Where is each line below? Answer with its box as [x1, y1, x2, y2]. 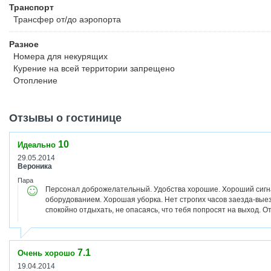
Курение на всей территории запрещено [13, 64, 175, 73]
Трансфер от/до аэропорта [13, 15, 121, 24]
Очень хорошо [18, 249, 75, 258]
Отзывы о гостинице [9, 112, 122, 124]
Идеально [18, 140, 56, 149]
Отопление [13, 76, 57, 85]
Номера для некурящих [13, 51, 108, 61]
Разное [9, 39, 39, 49]
